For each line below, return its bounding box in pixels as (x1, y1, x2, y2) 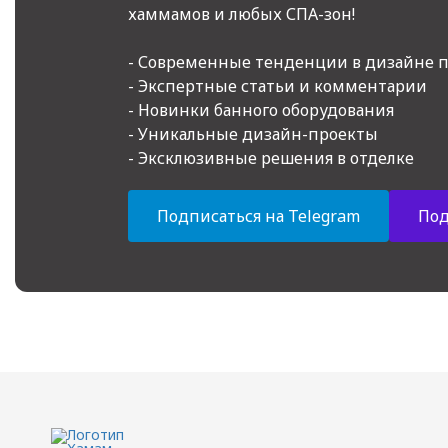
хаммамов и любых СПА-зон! (127, 3, 355, 25)
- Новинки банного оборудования (127, 99, 394, 121)
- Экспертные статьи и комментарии (127, 75, 427, 97)
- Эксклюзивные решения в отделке (127, 147, 414, 169)
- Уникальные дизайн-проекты (127, 123, 378, 145)
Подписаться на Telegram (156, 205, 360, 227)
